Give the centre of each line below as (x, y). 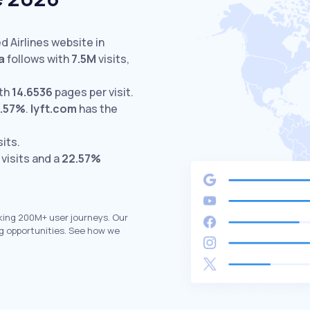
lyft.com (54, 109)
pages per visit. (93, 92)
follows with (38, 59)
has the (97, 109)
